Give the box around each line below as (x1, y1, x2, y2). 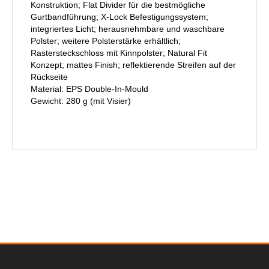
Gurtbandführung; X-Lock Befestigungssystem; (31, 11, 208, 22)
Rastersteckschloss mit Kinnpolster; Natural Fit (31, 47, 207, 58)
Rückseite (31, 71, 68, 82)
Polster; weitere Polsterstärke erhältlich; (31, 35, 181, 46)
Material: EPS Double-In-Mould (31, 83, 148, 94)
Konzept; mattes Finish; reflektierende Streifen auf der (31, 59, 236, 70)
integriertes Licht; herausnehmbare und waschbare (31, 23, 225, 34)
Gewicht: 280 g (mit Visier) (31, 95, 131, 106)
